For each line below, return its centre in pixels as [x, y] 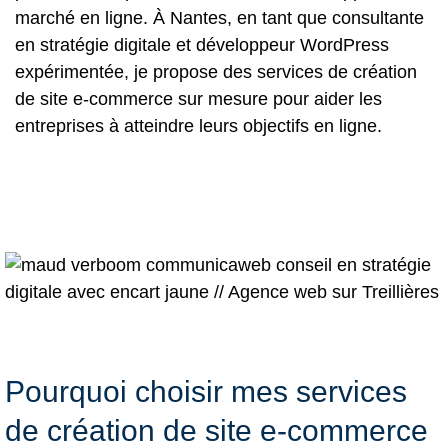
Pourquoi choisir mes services [206, 391]
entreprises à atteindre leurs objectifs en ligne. [198, 126]
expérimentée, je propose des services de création [216, 72]
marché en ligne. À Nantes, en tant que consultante [219, 18]
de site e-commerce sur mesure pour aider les [198, 99]
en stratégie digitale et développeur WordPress [202, 45]
